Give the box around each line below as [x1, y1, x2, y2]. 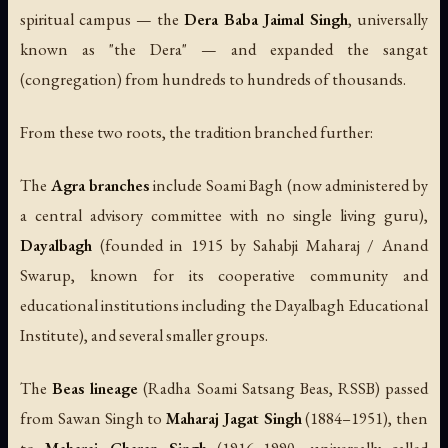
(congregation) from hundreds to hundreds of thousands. [20, 68, 406, 91]
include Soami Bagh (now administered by [149, 174, 428, 197]
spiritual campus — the [20, 8, 184, 31]
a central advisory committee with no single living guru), [20, 204, 428, 227]
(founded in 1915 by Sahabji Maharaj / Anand [92, 234, 428, 257]
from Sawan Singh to [20, 407, 166, 430]
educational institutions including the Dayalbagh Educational [20, 294, 428, 317]
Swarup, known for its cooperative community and [20, 264, 428, 287]
